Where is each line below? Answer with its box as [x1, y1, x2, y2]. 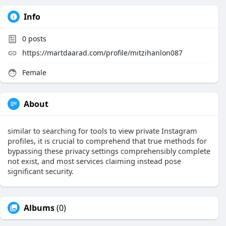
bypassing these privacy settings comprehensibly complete [8, 146, 210, 156]
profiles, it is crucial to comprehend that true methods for [8, 136, 207, 146]
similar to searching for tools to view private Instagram [8, 126, 197, 136]
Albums [24, 202, 54, 213]
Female [20, 68, 46, 77]
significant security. [8, 166, 74, 176]
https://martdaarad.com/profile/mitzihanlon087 [22, 48, 183, 58]
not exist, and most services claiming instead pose [8, 156, 181, 166]
